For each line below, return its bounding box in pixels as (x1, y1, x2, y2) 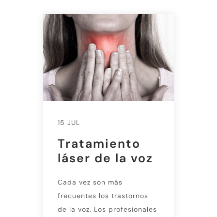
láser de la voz (58, 150, 153, 166)
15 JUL (58, 118, 80, 127)
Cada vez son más (58, 177, 123, 186)
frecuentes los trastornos (58, 191, 148, 200)
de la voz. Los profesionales (58, 204, 157, 214)
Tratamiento (58, 135, 140, 152)
